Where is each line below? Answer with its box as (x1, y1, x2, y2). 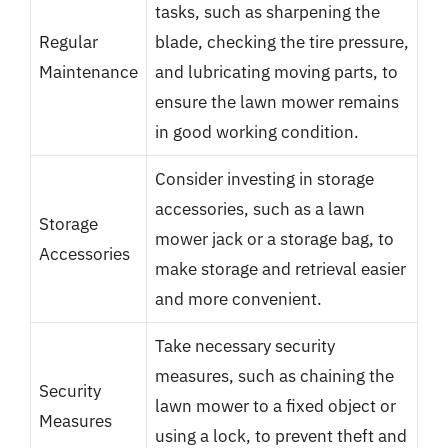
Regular (39, 30, 98, 53)
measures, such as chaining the (155, 364, 394, 387)
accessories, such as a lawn (155, 197, 365, 220)
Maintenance (39, 60, 138, 83)
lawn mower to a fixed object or (155, 394, 396, 417)
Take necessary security (155, 334, 335, 357)
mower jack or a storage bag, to (155, 227, 394, 250)
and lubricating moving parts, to (155, 60, 398, 83)
